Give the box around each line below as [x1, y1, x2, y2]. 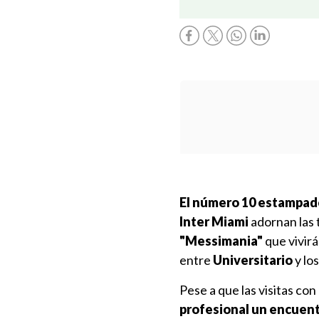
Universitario [213, 252, 293, 268]
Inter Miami [179, 214, 249, 229]
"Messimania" [179, 233, 263, 249]
